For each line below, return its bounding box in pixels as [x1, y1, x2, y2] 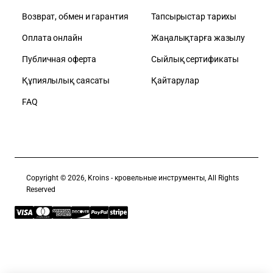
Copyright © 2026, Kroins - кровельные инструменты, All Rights [26, 174, 239, 183]
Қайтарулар [151, 76, 199, 86]
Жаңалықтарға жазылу [151, 33, 246, 43]
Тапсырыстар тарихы [151, 12, 237, 22]
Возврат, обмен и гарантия [22, 12, 129, 22]
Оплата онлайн [22, 33, 82, 43]
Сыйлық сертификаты [151, 54, 239, 65]
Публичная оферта [22, 54, 96, 65]
